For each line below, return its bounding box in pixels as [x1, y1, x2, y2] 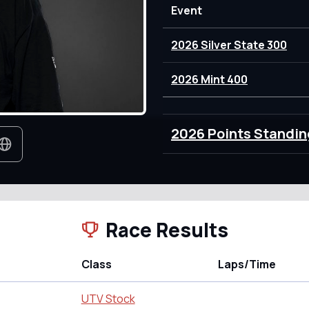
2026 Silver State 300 [170, 37, 287, 52]
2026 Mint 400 [170, 72, 248, 87]
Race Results [105, 216, 228, 243]
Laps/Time [217, 256, 276, 272]
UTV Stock [81, 290, 135, 306]
